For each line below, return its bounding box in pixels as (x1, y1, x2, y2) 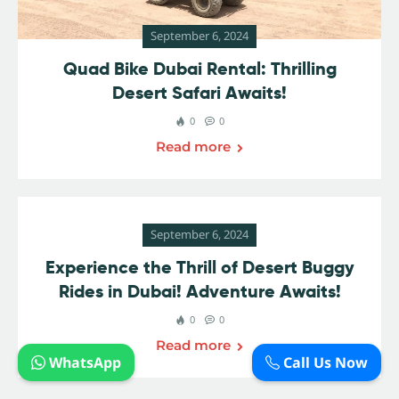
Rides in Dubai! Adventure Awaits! (58, 280, 341, 304)
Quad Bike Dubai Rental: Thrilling (62, 57, 337, 81)
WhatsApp (45, 353, 121, 372)
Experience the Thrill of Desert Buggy (45, 256, 354, 280)
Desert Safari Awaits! (112, 81, 287, 105)
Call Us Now (280, 353, 368, 372)
